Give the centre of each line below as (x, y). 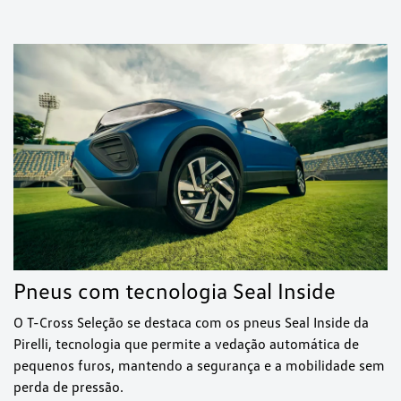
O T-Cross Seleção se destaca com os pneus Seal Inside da (191, 323)
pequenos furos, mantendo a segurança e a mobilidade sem (199, 366)
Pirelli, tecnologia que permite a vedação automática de (186, 344)
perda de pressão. (70, 387)
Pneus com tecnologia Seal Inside (175, 291)
